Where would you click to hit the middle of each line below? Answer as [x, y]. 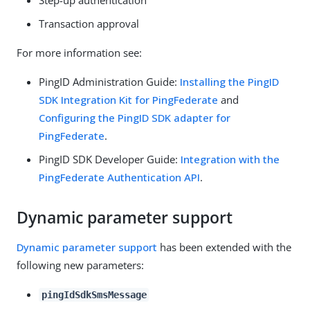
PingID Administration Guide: [109, 81]
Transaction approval [89, 23]
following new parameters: [80, 265]
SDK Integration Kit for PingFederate [128, 99]
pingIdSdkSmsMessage [94, 294]
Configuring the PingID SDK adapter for [135, 117]
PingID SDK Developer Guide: [110, 159]
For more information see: [79, 52]
